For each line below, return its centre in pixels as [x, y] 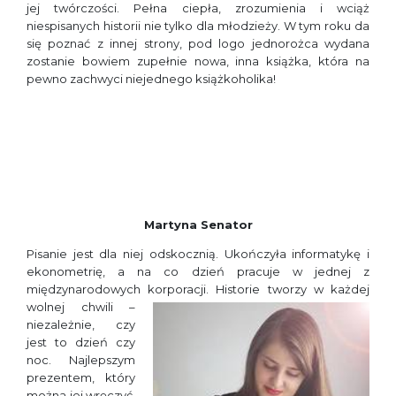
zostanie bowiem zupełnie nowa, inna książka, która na [198, 61]
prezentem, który [81, 377]
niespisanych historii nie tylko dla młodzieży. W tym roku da [198, 26]
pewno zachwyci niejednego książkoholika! [151, 79]
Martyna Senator [198, 225]
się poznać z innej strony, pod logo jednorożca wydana [198, 43]
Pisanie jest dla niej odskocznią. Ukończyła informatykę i [198, 254]
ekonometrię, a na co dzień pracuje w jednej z [198, 271]
